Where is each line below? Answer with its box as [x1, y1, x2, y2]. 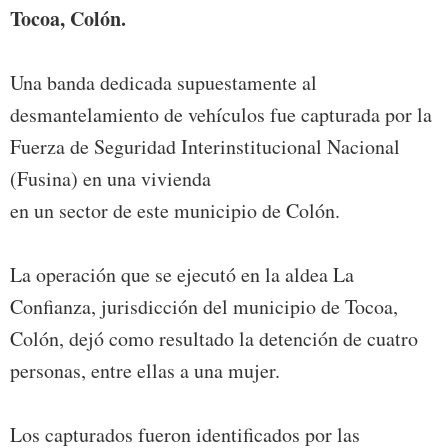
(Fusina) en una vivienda [10, 165, 211, 193]
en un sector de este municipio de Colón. [10, 197, 340, 225]
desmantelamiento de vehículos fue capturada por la [10, 101, 432, 129]
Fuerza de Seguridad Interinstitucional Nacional [10, 133, 400, 161]
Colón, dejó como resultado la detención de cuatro [10, 325, 418, 353]
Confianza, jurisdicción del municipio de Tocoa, [10, 293, 398, 321]
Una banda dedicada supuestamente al [10, 69, 317, 97]
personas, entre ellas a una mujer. [10, 357, 280, 385]
